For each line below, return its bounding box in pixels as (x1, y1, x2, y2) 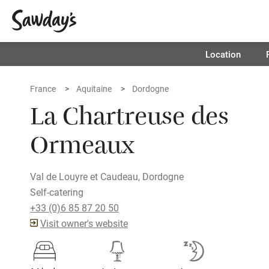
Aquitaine (76, 83, 112, 94)
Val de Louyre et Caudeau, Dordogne (30, 170, 184, 183)
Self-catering (30, 186, 83, 198)
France (30, 83, 56, 94)
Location (205, 48, 241, 60)
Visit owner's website (40, 217, 128, 229)
